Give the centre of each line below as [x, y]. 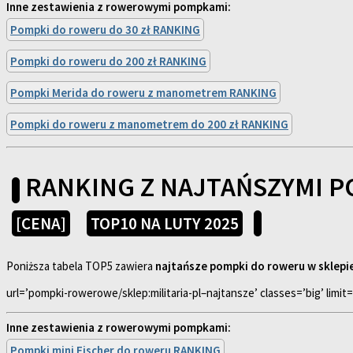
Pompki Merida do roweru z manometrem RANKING [143, 93]
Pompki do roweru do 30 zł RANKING [105, 30]
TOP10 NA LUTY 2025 [165, 224]
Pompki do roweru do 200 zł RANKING [108, 61]
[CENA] [41, 224]
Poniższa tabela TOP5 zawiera [81, 266]
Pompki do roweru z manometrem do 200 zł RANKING [149, 124]
